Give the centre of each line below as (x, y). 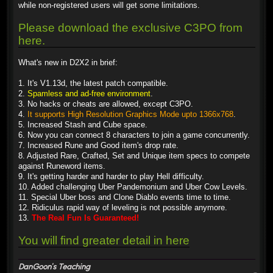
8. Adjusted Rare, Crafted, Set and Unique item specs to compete (134, 156)
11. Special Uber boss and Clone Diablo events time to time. (125, 197)
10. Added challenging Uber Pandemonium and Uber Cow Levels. (133, 187)
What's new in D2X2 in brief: (68, 62)
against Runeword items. (62, 166)
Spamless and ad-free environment (89, 94)
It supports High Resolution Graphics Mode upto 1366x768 (130, 114)
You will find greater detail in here (104, 240)
